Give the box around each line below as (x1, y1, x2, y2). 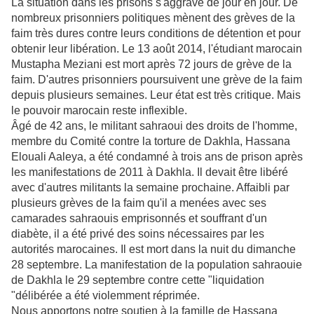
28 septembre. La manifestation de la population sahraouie (11, 259, 302, 271)
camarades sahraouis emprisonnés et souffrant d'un (11, 212, 267, 224)
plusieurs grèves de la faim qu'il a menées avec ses (11, 197, 266, 209)
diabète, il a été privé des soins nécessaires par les (11, 228, 264, 240)
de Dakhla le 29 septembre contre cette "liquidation (11, 274, 264, 286)
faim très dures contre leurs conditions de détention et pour (11, 27, 301, 39)
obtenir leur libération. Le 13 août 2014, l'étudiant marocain (11, 43, 302, 55)
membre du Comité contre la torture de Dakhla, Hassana (11, 135, 290, 147)
